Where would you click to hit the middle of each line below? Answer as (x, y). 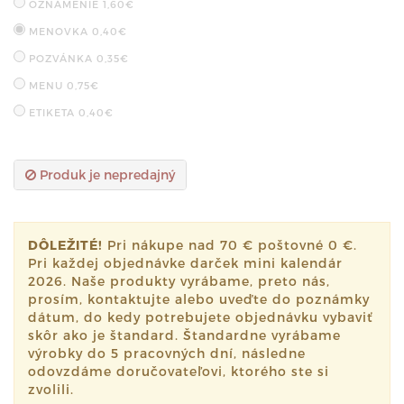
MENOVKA (60, 31)
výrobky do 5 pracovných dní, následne (167, 353)
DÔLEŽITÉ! (65, 244)
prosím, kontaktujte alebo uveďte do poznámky (199, 298)
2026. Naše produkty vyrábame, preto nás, (179, 280)
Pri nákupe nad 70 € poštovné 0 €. (230, 244)
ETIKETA (54, 112)
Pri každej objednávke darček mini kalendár (185, 262)
